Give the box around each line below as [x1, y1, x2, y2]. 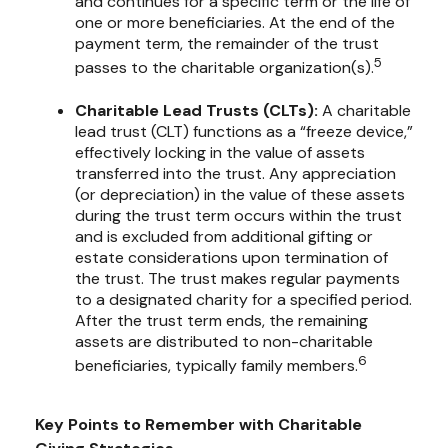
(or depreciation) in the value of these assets [75, 183, 405, 205]
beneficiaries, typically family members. [75, 354, 358, 376]
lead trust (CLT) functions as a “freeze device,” [75, 120, 413, 142]
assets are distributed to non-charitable [75, 330, 373, 352]
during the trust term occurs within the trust [75, 204, 402, 226]
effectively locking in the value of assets [75, 141, 365, 163]
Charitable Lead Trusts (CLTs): [75, 99, 318, 121]
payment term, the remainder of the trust [75, 33, 379, 55]
